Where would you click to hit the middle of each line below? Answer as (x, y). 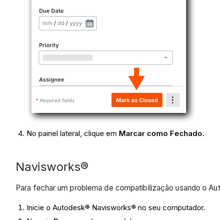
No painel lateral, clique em (73, 134)
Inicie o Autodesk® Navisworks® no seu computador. (117, 207)
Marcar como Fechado (161, 134)
